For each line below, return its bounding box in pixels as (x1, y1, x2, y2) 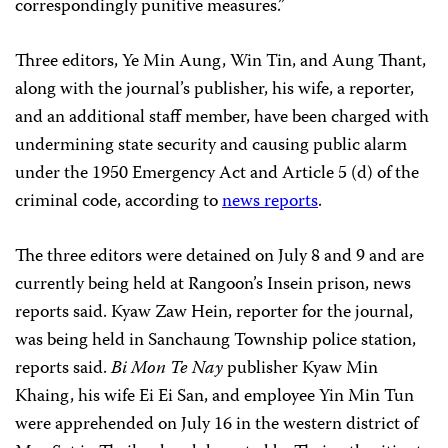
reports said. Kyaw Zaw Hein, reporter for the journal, (15, 298, 413, 328)
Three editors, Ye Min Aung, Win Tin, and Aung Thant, (15, 47, 426, 77)
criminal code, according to (15, 187, 222, 217)
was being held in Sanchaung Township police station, (15, 326, 416, 356)
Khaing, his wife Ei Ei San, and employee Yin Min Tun (15, 382, 414, 412)
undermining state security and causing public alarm (15, 131, 407, 161)
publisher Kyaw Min (223, 354, 378, 384)
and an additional (15, 103, 145, 133)
